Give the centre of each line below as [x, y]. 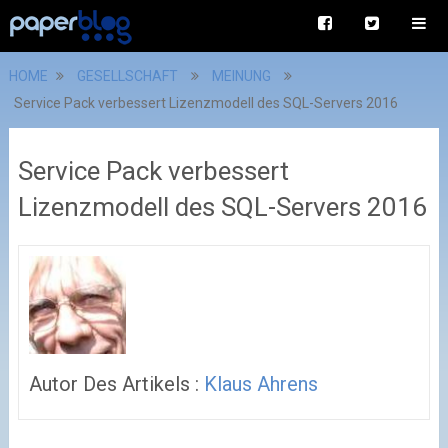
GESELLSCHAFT [127, 76]
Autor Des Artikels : [116, 383]
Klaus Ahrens [260, 383]
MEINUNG [241, 76]
